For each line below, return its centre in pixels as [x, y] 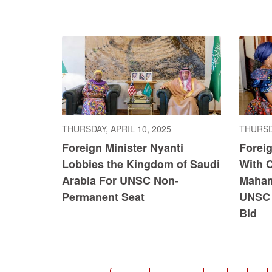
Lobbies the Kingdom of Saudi [141, 164]
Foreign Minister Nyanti [123, 148]
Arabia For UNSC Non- [120, 181]
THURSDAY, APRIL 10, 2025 [117, 129]
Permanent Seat [103, 197]
